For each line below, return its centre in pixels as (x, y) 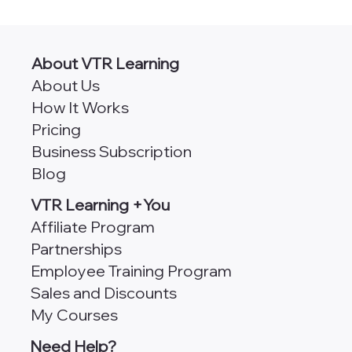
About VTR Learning (106, 63)
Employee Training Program (132, 270)
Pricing (57, 129)
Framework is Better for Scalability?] (198, 52)
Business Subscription (112, 151)
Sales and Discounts (104, 292)
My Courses (75, 314)
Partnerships (77, 248)
